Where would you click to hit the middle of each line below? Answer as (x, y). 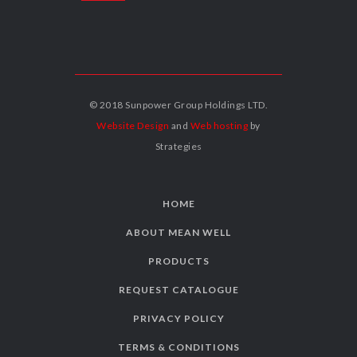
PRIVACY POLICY (178, 319)
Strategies (178, 147)
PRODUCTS (178, 261)
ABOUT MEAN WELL (178, 233)
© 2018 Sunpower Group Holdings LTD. (178, 105)
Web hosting (219, 126)
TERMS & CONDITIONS (178, 347)
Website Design (133, 126)
